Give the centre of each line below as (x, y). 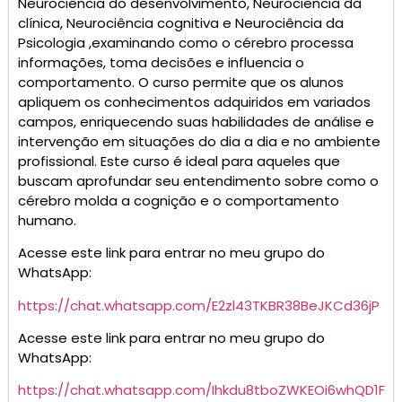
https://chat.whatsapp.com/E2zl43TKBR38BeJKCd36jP (199, 305)
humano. (47, 220)
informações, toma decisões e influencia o (161, 62)
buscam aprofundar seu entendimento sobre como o (198, 180)
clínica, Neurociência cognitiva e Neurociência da (181, 22)
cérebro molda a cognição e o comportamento (179, 200)
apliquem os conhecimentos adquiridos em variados (194, 101)
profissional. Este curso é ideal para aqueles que (179, 161)
